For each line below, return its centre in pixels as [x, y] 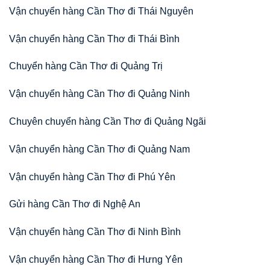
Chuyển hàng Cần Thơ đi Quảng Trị [86, 66]
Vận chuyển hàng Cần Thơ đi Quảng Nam [99, 149]
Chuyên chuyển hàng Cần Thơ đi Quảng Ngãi [108, 122]
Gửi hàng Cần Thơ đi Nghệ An [75, 204]
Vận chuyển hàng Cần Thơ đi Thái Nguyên [101, 11]
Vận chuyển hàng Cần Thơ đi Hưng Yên [96, 260]
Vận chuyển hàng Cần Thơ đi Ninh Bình [95, 232]
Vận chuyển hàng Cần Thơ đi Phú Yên [92, 177]
